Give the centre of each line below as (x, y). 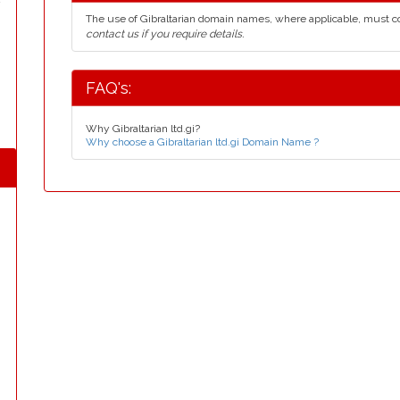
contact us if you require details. (165, 34)
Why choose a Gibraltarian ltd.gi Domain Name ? (202, 142)
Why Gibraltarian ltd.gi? (143, 129)
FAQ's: (108, 88)
